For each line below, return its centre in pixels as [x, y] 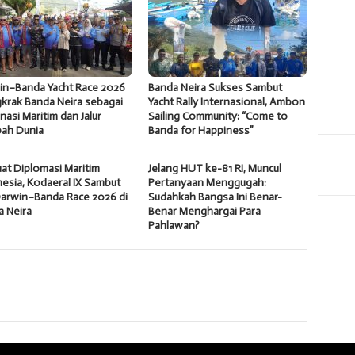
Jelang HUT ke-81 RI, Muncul [215, 169]
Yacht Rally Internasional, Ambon [227, 102]
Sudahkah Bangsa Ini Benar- [216, 197]
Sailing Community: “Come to [218, 116]
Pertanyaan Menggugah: [208, 183]
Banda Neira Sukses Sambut [216, 88]
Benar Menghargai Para [205, 212]
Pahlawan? [174, 226]
